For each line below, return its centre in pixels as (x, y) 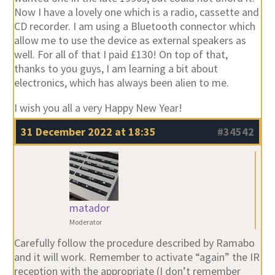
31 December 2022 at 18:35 (88, 132)
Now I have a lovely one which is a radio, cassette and (136, 12)
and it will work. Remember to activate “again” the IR (137, 257)
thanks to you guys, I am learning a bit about (116, 69)
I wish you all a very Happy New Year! (98, 108)
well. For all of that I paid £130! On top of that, (121, 55)
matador (89, 208)
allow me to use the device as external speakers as (130, 41)
